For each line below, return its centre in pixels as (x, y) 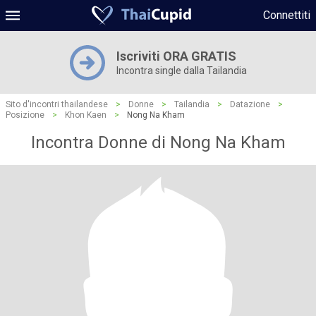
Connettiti (287, 15)
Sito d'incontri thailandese (57, 104)
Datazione (250, 104)
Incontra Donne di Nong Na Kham (158, 142)
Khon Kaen (86, 115)
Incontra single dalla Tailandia (181, 71)
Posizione (25, 115)
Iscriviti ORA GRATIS (176, 56)
